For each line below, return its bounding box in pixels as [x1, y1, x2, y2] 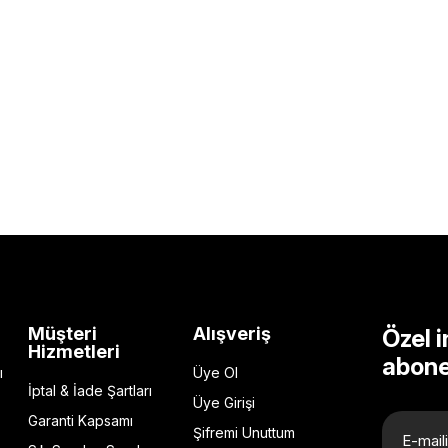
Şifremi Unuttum [192, 424, 295, 441]
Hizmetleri [28, 341, 121, 362]
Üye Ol [192, 364, 238, 381]
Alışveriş [192, 323, 271, 344]
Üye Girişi [192, 394, 255, 411]
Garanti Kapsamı [28, 412, 134, 429]
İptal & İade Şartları [28, 382, 153, 399]
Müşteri [28, 323, 98, 344]
